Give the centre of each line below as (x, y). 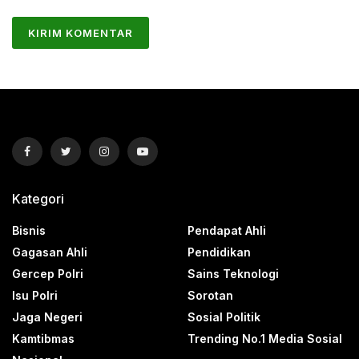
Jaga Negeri (47, 317)
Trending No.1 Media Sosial (265, 339)
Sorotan (210, 296)
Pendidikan (219, 252)
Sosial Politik (224, 317)
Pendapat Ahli (227, 231)
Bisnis (29, 231)
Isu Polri (35, 296)
